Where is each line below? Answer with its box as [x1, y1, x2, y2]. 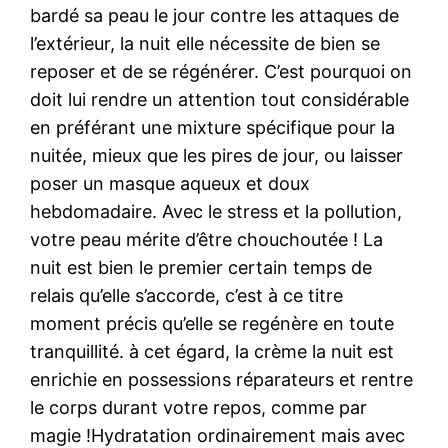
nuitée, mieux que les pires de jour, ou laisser [30, 144, 404, 166]
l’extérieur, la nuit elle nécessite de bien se [30, 32, 381, 54]
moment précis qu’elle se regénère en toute [30, 312, 395, 334]
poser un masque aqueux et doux [30, 172, 311, 194]
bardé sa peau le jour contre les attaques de [30, 4, 400, 26]
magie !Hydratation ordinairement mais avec [30, 424, 406, 446]
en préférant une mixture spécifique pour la [30, 116, 396, 138]
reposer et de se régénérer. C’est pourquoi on [30, 60, 413, 82]
